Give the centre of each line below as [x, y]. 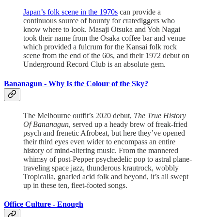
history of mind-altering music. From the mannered [101, 150]
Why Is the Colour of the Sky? [98, 83]
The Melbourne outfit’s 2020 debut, [78, 115]
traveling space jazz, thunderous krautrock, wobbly [101, 168]
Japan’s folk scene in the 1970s [70, 12]
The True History [160, 115]
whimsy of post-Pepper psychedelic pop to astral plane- [108, 159]
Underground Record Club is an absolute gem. [94, 64]
